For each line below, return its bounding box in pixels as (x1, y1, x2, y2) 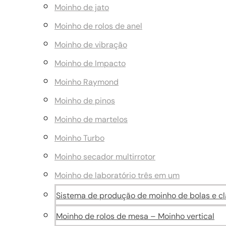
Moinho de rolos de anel (54, 21, 142, 31)
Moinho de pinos (54, 95, 115, 106)
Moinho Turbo (54, 133, 104, 143)
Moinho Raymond (54, 77, 119, 87)
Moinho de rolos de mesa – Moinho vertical (56, 211, 214, 221)
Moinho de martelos (54, 114, 128, 125)
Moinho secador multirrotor (54, 151, 155, 162)
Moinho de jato (54, 2, 109, 13)
